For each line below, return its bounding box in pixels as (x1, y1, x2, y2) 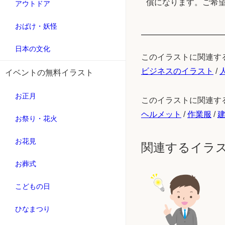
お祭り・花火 (15, 115, 57, 123)
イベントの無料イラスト (5, 68, 93, 77)
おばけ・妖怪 (15, 22, 57, 30)
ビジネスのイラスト (141, 67, 213, 76)
